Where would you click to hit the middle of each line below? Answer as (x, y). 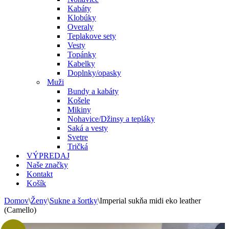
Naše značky (47, 165)
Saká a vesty (88, 128)
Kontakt (40, 174)
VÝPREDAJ (48, 156)
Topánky (82, 54)
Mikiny (79, 110)
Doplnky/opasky (94, 73)
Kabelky (81, 64)
